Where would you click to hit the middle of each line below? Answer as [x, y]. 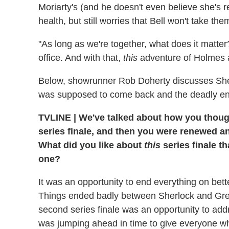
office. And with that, [81, 58]
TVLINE [56, 118]
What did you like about [91, 145]
